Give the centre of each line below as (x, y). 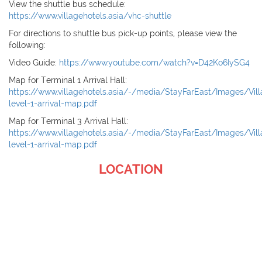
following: (27, 45)
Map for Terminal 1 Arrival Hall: (68, 80)
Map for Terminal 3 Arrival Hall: (68, 121)
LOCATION (131, 169)
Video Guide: (34, 63)
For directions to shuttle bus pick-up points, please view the (123, 34)
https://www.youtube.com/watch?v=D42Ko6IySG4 (154, 63)
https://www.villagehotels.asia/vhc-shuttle (90, 16)
